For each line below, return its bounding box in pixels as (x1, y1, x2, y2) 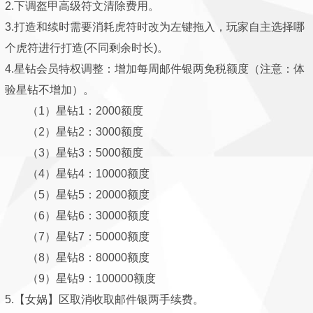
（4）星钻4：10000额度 (5, 168, 150, 180)
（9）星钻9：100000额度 (5, 272, 156, 284)
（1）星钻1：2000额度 (5, 105, 143, 117)
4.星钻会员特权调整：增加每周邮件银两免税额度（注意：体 (5, 63, 305, 75)
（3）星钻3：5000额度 (5, 147, 143, 159)
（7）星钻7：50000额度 (5, 231, 150, 242)
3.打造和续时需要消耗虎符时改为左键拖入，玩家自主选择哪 (5, 21, 305, 33)
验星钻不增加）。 (5, 84, 94, 96)
